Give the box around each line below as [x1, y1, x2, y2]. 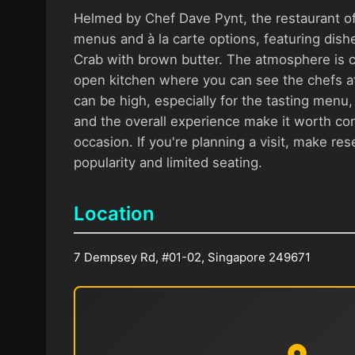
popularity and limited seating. [73, 154, 262, 170]
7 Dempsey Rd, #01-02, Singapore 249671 [73, 249, 311, 265]
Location [73, 201, 155, 225]
